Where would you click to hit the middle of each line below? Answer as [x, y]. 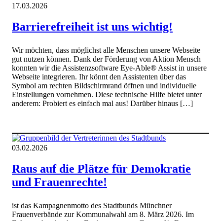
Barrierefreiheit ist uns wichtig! [92, 26]
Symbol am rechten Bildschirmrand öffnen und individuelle [104, 85]
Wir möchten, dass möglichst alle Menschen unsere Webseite [106, 50]
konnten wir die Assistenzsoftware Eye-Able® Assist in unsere [109, 68]
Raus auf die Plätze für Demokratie [101, 169]
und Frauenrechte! [59, 182]
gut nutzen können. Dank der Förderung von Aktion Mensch [106, 59]
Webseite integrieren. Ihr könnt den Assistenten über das [99, 76]
